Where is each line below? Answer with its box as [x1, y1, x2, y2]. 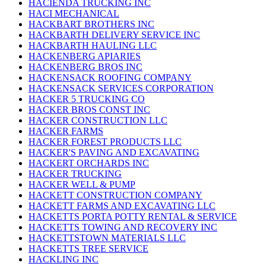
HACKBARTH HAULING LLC [28, 40, 157, 51]
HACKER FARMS [28, 126, 103, 137]
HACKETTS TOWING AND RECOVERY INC [28, 222, 217, 233]
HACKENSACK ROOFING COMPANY [28, 72, 192, 83]
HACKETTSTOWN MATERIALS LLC [28, 233, 186, 243]
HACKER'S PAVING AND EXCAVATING [28, 147, 199, 158]
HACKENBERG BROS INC [28, 62, 142, 72]
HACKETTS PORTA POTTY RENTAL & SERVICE [28, 211, 237, 222]
